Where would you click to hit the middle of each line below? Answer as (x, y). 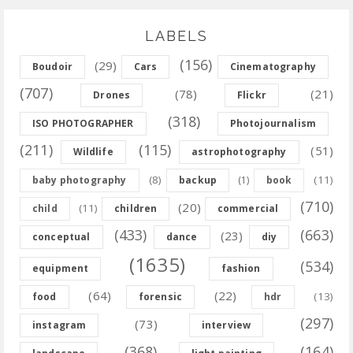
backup (198, 180)
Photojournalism (273, 124)
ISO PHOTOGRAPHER (83, 124)
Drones (112, 95)
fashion (241, 269)
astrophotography (239, 152)
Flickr (251, 95)
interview (226, 325)
